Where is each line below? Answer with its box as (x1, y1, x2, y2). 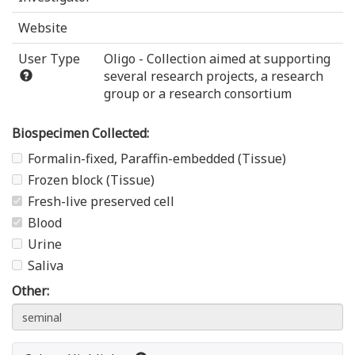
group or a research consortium (104, 85, 292, 103)
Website (18, 19, 67, 37)
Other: (12, 282, 49, 300)
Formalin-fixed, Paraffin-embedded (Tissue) (28, 150, 286, 168)
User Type (18, 50, 80, 68)
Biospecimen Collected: (12, 124, 149, 143)
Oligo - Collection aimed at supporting (104, 50, 330, 68)
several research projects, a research (104, 67, 323, 86)
